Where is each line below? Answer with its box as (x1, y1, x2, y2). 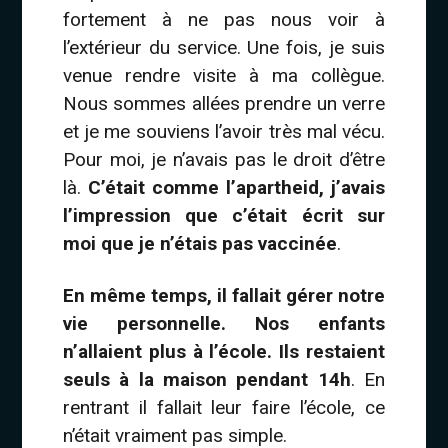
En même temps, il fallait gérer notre (62, 283, 386, 307)
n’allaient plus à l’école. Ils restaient (62, 339, 386, 363)
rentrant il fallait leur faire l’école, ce (62, 395, 386, 419)
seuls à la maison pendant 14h (62, 367, 351, 391)
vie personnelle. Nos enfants (62, 311, 386, 335)
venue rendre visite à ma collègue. (62, 63, 386, 87)
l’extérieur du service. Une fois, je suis (62, 35, 386, 59)
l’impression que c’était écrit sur (62, 203, 386, 227)
